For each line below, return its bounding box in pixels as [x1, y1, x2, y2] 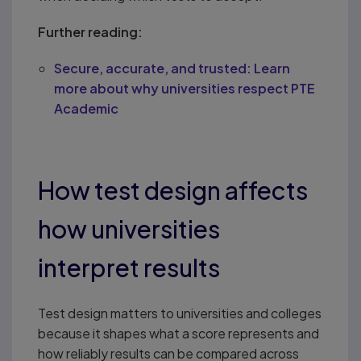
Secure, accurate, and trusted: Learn [54, 59, 290, 77]
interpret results [38, 251, 220, 283]
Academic [54, 99, 118, 117]
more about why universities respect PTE [54, 79, 315, 97]
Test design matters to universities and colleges [38, 304, 322, 322]
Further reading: [38, 23, 143, 40]
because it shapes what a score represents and [38, 324, 319, 342]
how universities [38, 213, 220, 244]
